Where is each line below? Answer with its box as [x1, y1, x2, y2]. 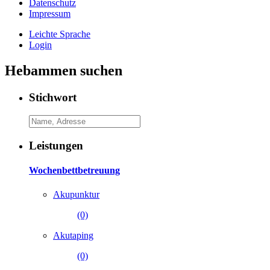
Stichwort [29, 90, 77, 104]
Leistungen [29, 139, 83, 152]
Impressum [29, 8, 71, 19]
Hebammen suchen [5, 62, 122, 78]
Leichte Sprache [29, 28, 90, 39]
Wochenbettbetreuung [29, 165, 120, 176]
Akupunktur [53, 189, 99, 199]
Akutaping [53, 230, 93, 240]
